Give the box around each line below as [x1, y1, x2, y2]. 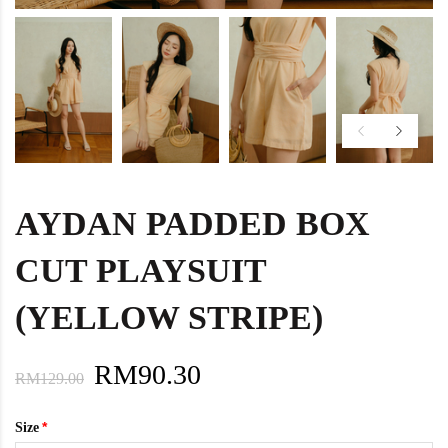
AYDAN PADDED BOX [15, 204, 370, 242]
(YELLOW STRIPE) [15, 298, 323, 336]
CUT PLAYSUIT [15, 251, 266, 289]
